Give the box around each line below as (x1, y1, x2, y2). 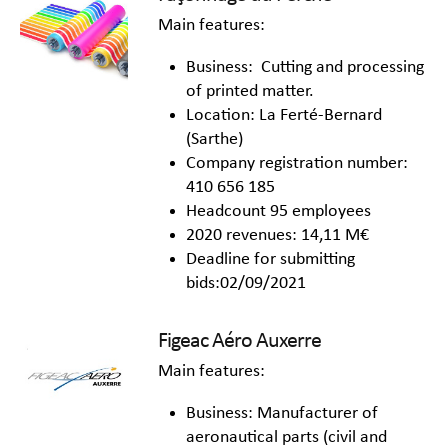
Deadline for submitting (186, 250, 355, 270)
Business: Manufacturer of (186, 404, 378, 424)
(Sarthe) (186, 130, 243, 150)
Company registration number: (186, 154, 408, 174)
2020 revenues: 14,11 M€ (186, 226, 369, 246)
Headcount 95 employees (186, 202, 371, 222)
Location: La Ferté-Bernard (186, 106, 382, 126)
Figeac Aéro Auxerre (158, 329, 321, 353)
